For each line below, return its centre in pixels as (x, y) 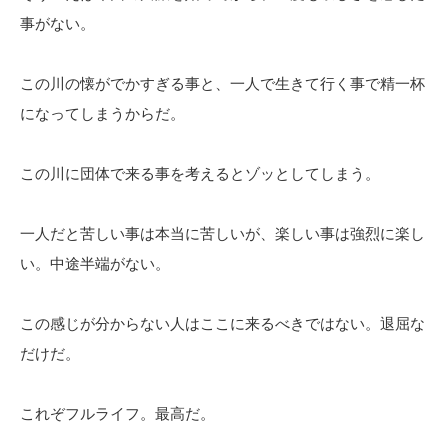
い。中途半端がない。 (95, 263)
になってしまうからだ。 (102, 113)
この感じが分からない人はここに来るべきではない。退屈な (222, 323)
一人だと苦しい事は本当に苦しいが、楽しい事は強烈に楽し (222, 233)
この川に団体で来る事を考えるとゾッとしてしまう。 (200, 173)
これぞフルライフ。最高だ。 (117, 413)
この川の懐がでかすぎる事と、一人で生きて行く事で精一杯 (222, 83)
